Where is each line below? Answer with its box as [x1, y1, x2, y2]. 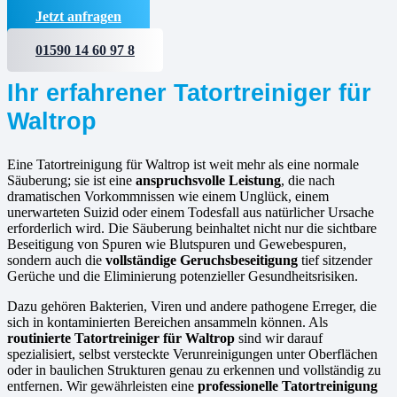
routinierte [7, 330, 71, 346]
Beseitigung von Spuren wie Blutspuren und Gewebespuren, [7, 236, 346, 252]
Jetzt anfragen [35, 9, 121, 25]
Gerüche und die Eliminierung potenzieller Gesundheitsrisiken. [7, 268, 358, 284]
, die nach [281, 172, 335, 188]
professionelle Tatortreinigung [198, 378, 378, 393]
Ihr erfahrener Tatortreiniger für [7, 78, 371, 106]
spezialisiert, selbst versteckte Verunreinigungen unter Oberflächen [7, 346, 378, 362]
